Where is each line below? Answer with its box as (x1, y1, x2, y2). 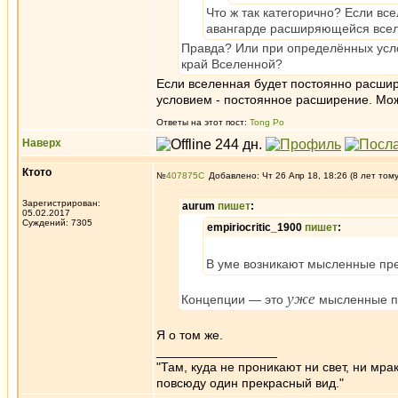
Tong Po (250, 117, 284, 127)
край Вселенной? (181, 57, 283, 71)
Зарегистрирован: (22, 198, 100, 208)
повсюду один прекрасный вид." (156, 376, 344, 390)
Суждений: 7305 (22, 218, 92, 227)
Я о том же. (156, 328, 223, 342)
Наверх (22, 137, 61, 149)
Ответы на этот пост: (156, 117, 250, 127)
